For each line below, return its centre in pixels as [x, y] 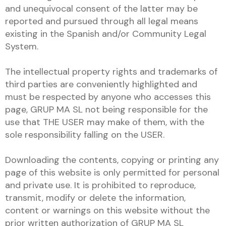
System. [22, 46]
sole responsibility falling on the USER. [85, 135]
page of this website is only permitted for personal [112, 173]
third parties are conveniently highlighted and [101, 84]
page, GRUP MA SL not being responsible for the [106, 109]
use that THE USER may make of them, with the [105, 122]
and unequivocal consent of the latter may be [101, 9]
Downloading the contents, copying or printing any [112, 160]
